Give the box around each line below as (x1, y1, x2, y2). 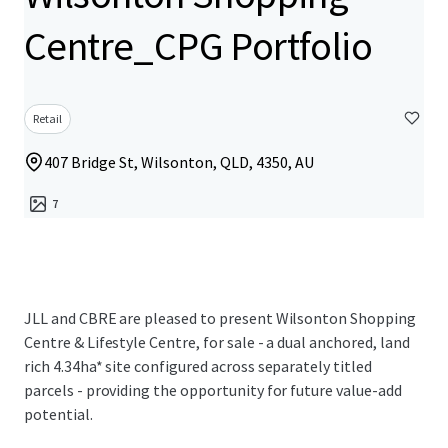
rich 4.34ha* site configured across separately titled (24, 356, 372, 376)
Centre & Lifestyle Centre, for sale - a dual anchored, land (24, 332, 410, 352)
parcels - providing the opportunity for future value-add (24, 380, 402, 400)
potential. (24, 404, 93, 424)
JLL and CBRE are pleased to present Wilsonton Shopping (24, 308, 416, 328)
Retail (33, 111, 62, 126)
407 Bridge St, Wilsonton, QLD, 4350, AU (44, 152, 314, 172)
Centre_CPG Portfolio (24, 21, 372, 71)
